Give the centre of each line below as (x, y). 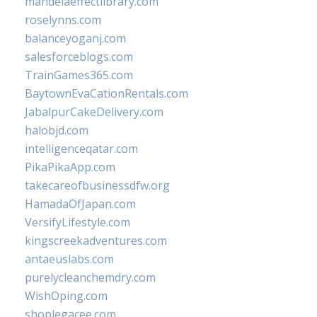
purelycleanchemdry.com (90, 277)
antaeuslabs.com (69, 259)
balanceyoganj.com (75, 38)
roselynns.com (63, 20)
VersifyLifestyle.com (77, 222)
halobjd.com (57, 130)
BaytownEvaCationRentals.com (106, 93)
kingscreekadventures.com (96, 241)
